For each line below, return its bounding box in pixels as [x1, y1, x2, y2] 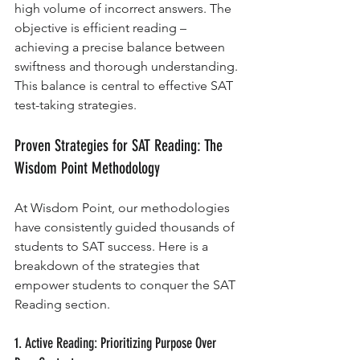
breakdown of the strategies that [14, 258, 202, 274]
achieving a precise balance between [14, 39, 228, 55]
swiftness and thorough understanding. [14, 59, 241, 75]
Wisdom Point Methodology [14, 158, 160, 178]
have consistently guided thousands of [14, 219, 238, 235]
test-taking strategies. [14, 97, 137, 113]
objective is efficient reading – [14, 20, 190, 36]
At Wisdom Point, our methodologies [14, 200, 233, 216]
